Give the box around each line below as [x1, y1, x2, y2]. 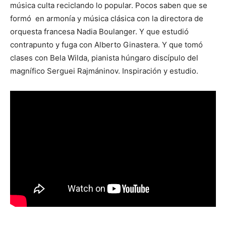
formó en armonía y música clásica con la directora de [10, 13, 203, 23]
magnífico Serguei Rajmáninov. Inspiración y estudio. [10, 66, 198, 76]
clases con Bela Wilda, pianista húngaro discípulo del [10, 52, 198, 63]
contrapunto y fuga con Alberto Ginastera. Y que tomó [10, 39, 203, 49]
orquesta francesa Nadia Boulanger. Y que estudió [10, 26, 189, 36]
